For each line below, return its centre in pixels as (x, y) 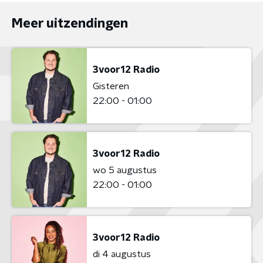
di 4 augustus (122, 254)
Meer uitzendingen (70, 23)
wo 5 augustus (125, 170)
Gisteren (111, 86)
